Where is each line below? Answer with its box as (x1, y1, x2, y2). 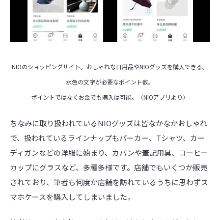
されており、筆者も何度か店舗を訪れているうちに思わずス (10, 176, 208, 187)
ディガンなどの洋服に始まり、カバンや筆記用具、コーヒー (10, 147, 208, 158)
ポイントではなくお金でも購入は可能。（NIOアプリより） (31, 93, 189, 102)
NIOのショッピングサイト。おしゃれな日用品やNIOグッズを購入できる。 (12, 62, 208, 71)
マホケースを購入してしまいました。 (10, 191, 135, 202)
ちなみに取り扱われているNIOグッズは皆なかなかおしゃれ (10, 117, 207, 128)
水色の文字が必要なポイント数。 (66, 78, 154, 86)
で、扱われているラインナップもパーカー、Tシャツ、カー (10, 132, 205, 143)
